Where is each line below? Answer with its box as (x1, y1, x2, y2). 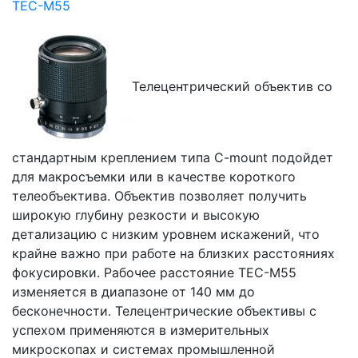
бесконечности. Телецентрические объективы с (12, 303, 316, 319)
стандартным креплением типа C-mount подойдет (12, 149, 333, 165)
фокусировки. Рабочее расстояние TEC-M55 (12, 265, 296, 280)
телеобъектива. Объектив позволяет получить (12, 188, 307, 204)
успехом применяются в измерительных (12, 322, 269, 338)
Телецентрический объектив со (132, 78, 332, 95)
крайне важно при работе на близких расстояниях (12, 245, 335, 261)
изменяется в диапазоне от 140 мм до (12, 284, 255, 300)
